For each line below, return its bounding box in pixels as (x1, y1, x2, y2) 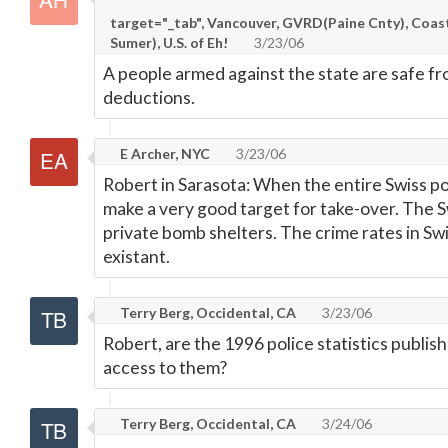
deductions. (103, 87, 195, 108)
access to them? (103, 357, 227, 378)
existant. (103, 246, 170, 267)
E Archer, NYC (117, 145, 210, 162)
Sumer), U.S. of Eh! (110, 34, 228, 51)
